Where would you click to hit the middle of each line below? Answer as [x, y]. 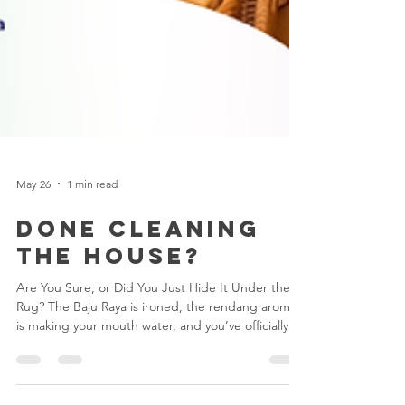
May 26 [33, 314]
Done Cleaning [138, 359]
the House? [109, 386]
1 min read [92, 314]
